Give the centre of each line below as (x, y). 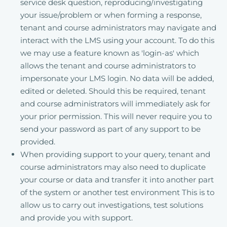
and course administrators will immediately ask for (115, 104)
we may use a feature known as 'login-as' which (110, 53)
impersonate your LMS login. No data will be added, (117, 78)
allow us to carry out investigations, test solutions (112, 205)
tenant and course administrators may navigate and (118, 28)
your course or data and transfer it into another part (117, 180)
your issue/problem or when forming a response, (111, 15)
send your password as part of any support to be (110, 129)
